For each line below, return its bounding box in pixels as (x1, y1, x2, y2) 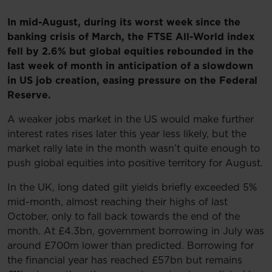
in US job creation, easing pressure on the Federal (7, 75, 257, 86)
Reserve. (7, 90, 51, 100)
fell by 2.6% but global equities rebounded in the (7, 46, 254, 56)
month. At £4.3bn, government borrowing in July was (7, 226, 264, 236)
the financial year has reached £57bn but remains (7, 255, 242, 265)
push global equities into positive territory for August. (7, 158, 263, 168)
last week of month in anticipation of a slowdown (7, 61, 253, 71)
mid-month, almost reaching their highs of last (7, 197, 228, 207)
